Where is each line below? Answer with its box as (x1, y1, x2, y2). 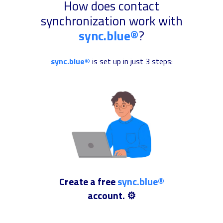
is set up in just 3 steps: (90, 55, 173, 67)
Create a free (59, 173, 117, 189)
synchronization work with (40, 10, 183, 30)
